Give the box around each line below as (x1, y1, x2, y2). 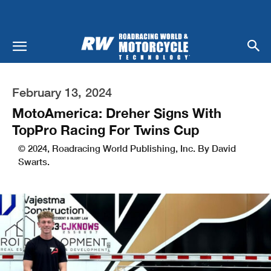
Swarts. (18, 155, 50, 167)
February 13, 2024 (12, 84, 112, 99)
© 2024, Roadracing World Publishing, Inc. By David (18, 142, 236, 154)
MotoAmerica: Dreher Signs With (12, 105, 221, 121)
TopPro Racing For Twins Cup (12, 122, 199, 138)
